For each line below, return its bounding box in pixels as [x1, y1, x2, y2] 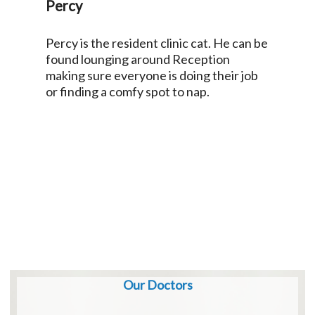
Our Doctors [122, 277, 193, 292]
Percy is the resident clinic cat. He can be [45, 35, 268, 51]
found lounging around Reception [45, 51, 230, 67]
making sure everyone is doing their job [45, 67, 258, 84]
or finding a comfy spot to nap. [45, 84, 212, 100]
